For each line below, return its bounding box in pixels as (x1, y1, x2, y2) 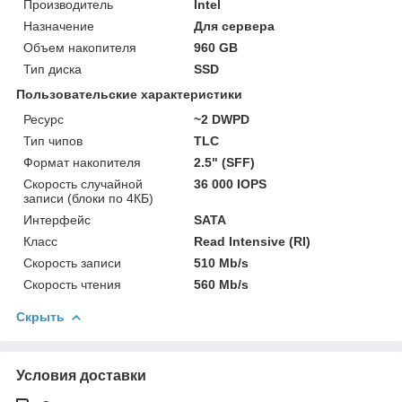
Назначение (23, 18, 94, 33)
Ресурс (23, 111, 64, 127)
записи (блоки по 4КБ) (23, 190, 153, 205)
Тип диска (23, 61, 82, 76)
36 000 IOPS (194, 176, 267, 191)
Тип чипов (23, 133, 83, 148)
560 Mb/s (194, 276, 249, 292)
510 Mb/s (194, 255, 249, 270)
